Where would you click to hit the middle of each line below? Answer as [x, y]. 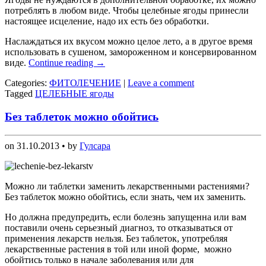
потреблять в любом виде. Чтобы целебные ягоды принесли [127, 11]
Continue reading [62, 63]
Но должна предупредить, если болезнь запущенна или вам [126, 217]
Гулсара [95, 145]
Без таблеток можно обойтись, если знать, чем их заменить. [125, 197]
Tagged [20, 94]
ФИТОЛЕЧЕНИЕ [85, 83]
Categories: [27, 83]
